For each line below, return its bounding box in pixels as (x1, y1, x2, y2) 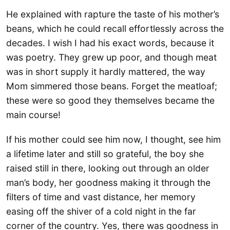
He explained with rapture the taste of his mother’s (6, 9, 219, 20)
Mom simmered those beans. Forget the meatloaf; (6, 81, 217, 92)
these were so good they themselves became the (6, 95, 215, 106)
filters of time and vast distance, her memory (6, 191, 196, 202)
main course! (6, 109, 61, 121)
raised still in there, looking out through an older (6, 162, 209, 174)
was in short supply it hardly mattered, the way (6, 66, 205, 78)
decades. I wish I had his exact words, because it (6, 37, 214, 49)
